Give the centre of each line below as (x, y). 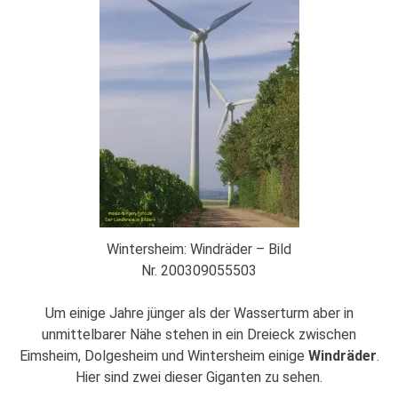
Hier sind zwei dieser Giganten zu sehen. (199, 377)
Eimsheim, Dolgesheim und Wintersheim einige (163, 355)
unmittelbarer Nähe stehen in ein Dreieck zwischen (199, 334)
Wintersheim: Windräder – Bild (199, 249)
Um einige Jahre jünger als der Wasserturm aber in (199, 313)
